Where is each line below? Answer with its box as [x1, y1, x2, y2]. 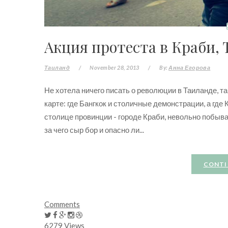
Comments [44, 199, 80, 209]
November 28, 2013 [90, 64, 139, 71]
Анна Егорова [168, 64, 211, 71]
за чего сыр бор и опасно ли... [44, 125, 144, 134]
